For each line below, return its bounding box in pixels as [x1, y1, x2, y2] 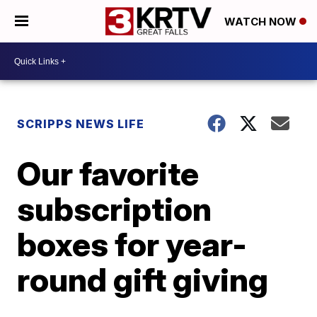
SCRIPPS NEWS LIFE [17, 117, 145, 131]
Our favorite [17, 154, 200, 193]
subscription [17, 189, 212, 229]
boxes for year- [17, 224, 248, 264]
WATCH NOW [224, 15, 299, 29]
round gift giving [17, 260, 269, 299]
